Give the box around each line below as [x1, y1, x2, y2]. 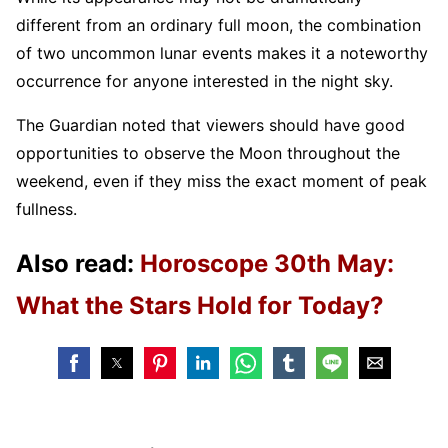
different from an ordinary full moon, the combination [16, 14, 421, 35]
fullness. [16, 198, 77, 219]
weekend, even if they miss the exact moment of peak [16, 170, 427, 191]
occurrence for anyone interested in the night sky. [16, 70, 393, 91]
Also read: [16, 248, 140, 278]
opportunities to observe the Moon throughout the [16, 142, 400, 163]
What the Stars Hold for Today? [16, 290, 384, 320]
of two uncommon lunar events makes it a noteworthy [16, 42, 428, 63]
